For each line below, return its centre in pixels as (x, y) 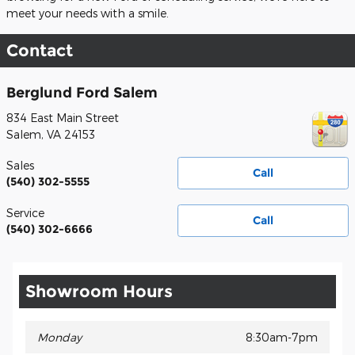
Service (25, 212)
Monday (59, 337)
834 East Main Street (63, 117)
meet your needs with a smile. (88, 13)
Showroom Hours (99, 291)
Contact (40, 51)
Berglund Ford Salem (82, 93)
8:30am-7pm (282, 337)
